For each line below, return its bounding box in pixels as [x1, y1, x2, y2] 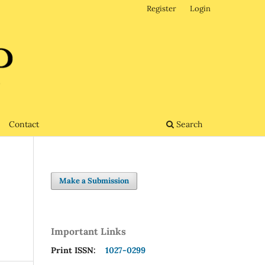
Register [147, 3, 177, 14]
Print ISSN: [51, 244, 101, 256]
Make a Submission [59, 175, 130, 186]
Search [174, 118, 202, 130]
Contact [8, 118, 39, 130]
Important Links [51, 225, 126, 237]
